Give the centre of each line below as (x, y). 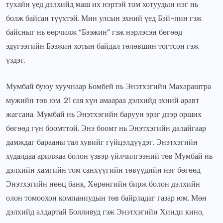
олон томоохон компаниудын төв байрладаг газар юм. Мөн (106, 198)
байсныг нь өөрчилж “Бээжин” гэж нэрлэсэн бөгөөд (94, 32)
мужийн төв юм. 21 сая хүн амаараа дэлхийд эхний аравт (103, 101)
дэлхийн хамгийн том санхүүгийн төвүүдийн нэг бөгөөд (103, 170)
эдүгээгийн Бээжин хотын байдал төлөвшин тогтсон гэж (102, 46)
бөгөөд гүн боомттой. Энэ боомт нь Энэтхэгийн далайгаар (106, 128)
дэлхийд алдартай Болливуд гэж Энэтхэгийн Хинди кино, (105, 212)
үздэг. (17, 60)
